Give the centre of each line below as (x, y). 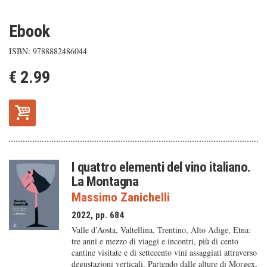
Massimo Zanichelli (120, 197)
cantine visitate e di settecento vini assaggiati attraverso (164, 252)
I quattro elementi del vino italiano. (161, 167)
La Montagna (105, 181)
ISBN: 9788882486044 (48, 51)
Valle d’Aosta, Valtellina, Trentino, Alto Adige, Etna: (161, 230)
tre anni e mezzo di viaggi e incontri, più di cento (155, 241)
